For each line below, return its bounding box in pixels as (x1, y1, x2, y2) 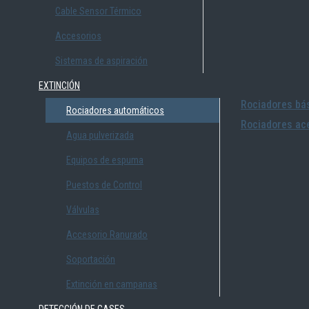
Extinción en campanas (66, 279, 157, 290)
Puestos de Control (66, 179, 142, 190)
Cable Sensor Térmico (55, 6, 141, 17)
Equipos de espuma (66, 154, 143, 166)
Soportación (66, 254, 115, 265)
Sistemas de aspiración (55, 55, 148, 66)
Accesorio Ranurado (66, 229, 148, 240)
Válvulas (66, 204, 99, 215)
